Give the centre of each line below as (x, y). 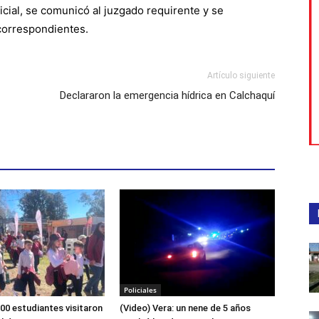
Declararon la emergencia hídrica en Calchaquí (167, 96)
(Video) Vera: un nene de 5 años (185, 308)
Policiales (140, 290)
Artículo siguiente (241, 76)
